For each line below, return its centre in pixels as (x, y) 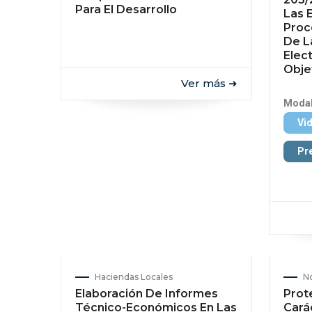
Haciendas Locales (134, 277)
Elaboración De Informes (147, 294)
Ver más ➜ (209, 83)
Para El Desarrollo (126, 9)
